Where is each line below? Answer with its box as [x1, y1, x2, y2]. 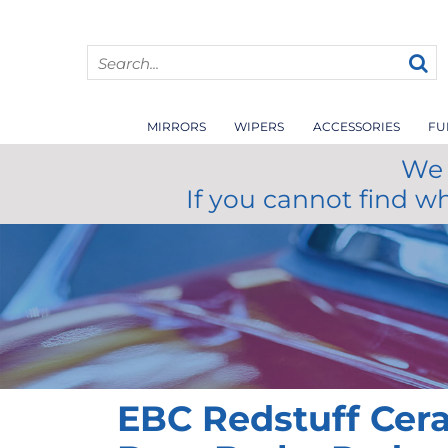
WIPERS [234, 119, 285, 134]
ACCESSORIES [312, 119, 400, 134]
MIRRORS [147, 119, 206, 134]
